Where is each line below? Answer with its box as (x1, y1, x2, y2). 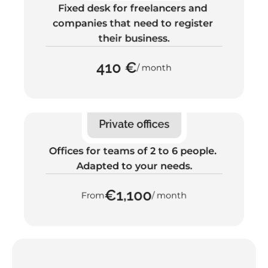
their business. (98, 32, 170, 45)
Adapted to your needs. (76, 160, 192, 172)
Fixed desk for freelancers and (58, 2, 208, 14)
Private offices (99, 117, 169, 131)
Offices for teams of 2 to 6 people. (48, 145, 217, 157)
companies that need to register (52, 17, 213, 29)
